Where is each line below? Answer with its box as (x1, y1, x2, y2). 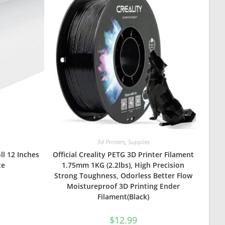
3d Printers (96, 137, 125, 146)
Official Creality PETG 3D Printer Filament (52, 149, 194, 159)
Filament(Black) (97, 191, 149, 201)
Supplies (128, 137, 150, 146)
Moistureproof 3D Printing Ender (66, 181, 180, 191)
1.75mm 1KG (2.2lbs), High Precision (62, 160, 185, 170)
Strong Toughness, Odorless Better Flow (54, 170, 192, 180)
